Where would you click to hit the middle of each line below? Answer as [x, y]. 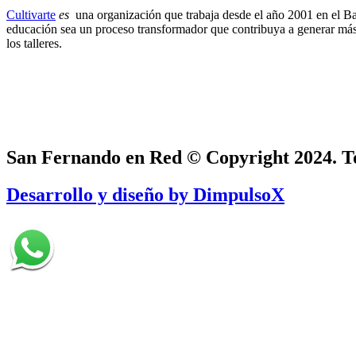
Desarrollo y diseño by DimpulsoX [145, 194]
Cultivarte [31, 14]
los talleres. [34, 43]
